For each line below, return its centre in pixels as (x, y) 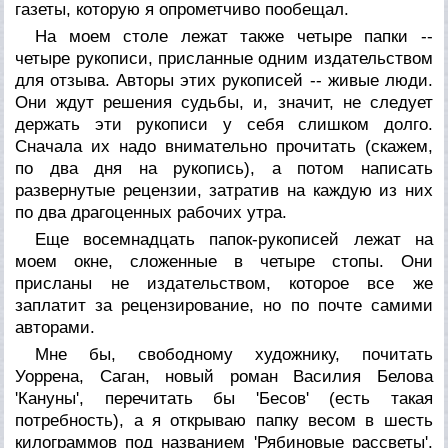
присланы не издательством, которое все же (224, 283)
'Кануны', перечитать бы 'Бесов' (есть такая (224, 398)
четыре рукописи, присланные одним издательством (224, 58)
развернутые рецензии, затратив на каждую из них (224, 190)
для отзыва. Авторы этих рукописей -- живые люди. (224, 80)
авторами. (55, 327)
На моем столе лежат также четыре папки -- (234, 36)
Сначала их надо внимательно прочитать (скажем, (224, 146)
